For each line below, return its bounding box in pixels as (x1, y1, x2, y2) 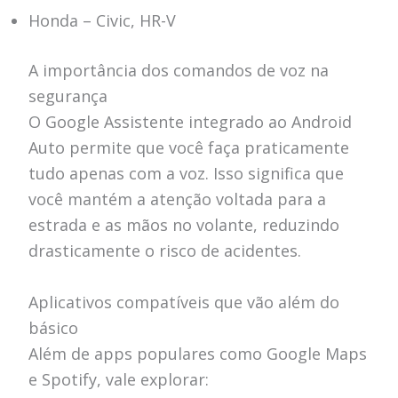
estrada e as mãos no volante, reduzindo (28, 213, 339, 235)
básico (28, 316, 78, 338)
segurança (28, 84, 107, 107)
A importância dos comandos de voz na (28, 59, 329, 81)
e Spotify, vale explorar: (28, 368, 209, 390)
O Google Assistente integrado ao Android (28, 110, 352, 132)
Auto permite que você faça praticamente (28, 136, 349, 158)
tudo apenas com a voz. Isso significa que (28, 162, 344, 184)
